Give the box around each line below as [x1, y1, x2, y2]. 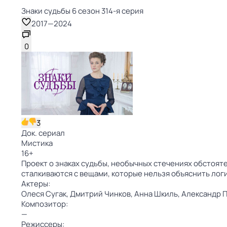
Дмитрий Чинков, [70, 188, 134, 199]
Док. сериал [21, 128, 65, 138]
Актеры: [21, 178, 50, 189]
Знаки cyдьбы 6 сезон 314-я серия [21, 6, 143, 16]
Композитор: [21, 199, 68, 209]
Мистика [21, 138, 53, 148]
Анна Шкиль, [134, 188, 181, 199]
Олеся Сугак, [21, 188, 70, 199]
